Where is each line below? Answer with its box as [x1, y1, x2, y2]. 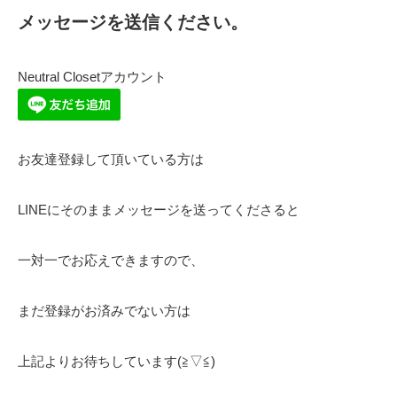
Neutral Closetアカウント [18, 69, 167, 85]
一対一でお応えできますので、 [18, 253, 204, 269]
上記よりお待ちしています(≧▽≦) [18, 354, 215, 370]
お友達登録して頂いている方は [18, 152, 204, 167]
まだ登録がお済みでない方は [18, 303, 191, 319]
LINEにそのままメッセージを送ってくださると [18, 202, 300, 218]
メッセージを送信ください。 [18, 12, 248, 33]
